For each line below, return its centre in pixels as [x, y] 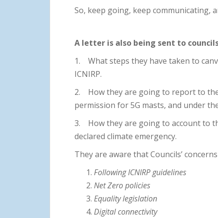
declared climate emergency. [126, 136]
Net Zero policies [122, 185]
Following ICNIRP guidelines [140, 172]
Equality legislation [126, 198]
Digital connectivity [126, 211]
